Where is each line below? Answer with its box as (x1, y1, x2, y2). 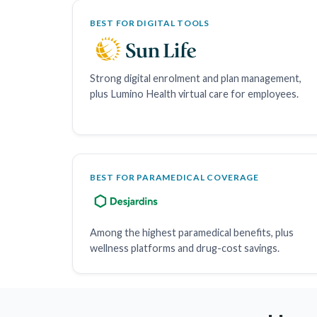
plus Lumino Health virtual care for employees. (90, 87, 299, 100)
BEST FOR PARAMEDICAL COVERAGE (90, 171, 259, 183)
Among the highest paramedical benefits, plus (90, 226, 294, 238)
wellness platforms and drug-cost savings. (90, 241, 279, 254)
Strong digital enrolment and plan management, (90, 71, 301, 84)
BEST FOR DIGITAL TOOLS (90, 17, 209, 28)
